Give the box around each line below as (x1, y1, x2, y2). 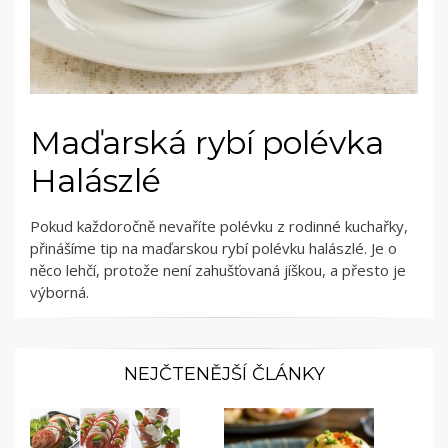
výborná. (30, 281, 89, 302)
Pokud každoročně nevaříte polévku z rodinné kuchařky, (30, 215, 408, 236)
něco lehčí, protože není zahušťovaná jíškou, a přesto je (30, 259, 406, 280)
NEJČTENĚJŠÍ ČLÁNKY (123, 362, 325, 385)
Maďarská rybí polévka (30, 122, 384, 162)
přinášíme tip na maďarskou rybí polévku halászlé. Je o (30, 237, 397, 258)
